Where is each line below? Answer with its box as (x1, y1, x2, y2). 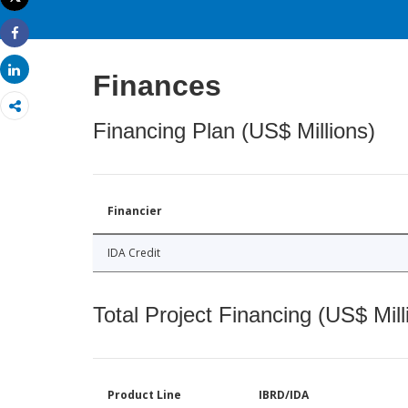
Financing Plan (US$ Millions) (93, 118, 375, 144)
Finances (93, 69, 221, 103)
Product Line (107, 387, 181, 403)
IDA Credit (107, 245, 160, 261)
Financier (107, 203, 162, 219)
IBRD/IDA (259, 387, 309, 403)
